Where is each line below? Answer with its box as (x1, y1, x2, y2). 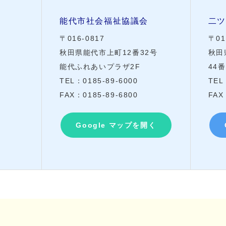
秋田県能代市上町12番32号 (59, 48, 158, 57)
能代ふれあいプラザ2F (59, 63, 141, 71)
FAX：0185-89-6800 (59, 91, 138, 99)
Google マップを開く (76, 121, 156, 130)
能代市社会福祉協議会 (59, 17, 148, 26)
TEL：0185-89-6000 (59, 77, 146, 85)
